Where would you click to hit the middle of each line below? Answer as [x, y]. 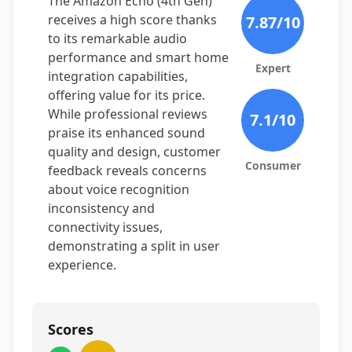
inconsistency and [101, 208]
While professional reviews [128, 114]
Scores [71, 329]
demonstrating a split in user [134, 246]
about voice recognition [119, 189]
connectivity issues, [105, 227]
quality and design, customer [134, 152]
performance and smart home [138, 57]
